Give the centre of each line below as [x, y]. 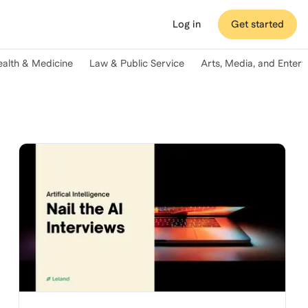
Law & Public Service [137, 63]
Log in [187, 24]
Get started [257, 24]
